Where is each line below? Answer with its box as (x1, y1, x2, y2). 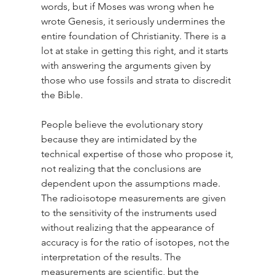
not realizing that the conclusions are (41, 162, 204, 174)
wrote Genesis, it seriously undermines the (41, 15, 228, 27)
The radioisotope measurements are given (41, 192, 228, 204)
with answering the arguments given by (41, 59, 213, 71)
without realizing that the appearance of (41, 221, 217, 233)
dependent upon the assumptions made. (41, 177, 223, 189)
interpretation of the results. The (41, 250, 184, 263)
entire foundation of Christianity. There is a (41, 29, 228, 42)
